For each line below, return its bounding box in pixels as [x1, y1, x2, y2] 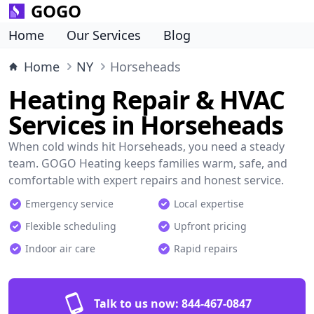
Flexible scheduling [25, 219, 116, 233]
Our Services [67, 27, 141, 43]
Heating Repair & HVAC [8, 83, 285, 117]
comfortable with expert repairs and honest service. [8, 172, 284, 188]
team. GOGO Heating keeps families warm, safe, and [8, 156, 287, 171]
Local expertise [174, 197, 244, 210]
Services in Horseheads [8, 108, 284, 142]
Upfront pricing [174, 219, 247, 233]
